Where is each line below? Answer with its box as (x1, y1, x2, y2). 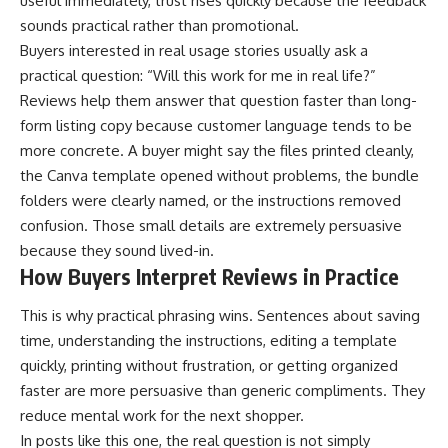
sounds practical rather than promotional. (20, 15, 299, 35)
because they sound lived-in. (20, 240, 214, 260)
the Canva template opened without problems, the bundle (20, 165, 419, 185)
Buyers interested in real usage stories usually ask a (20, 40, 368, 60)
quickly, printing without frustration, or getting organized (20, 356, 398, 376)
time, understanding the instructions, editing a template (20, 331, 397, 351)
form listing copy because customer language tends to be (20, 115, 412, 135)
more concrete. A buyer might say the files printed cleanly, (20, 140, 414, 160)
